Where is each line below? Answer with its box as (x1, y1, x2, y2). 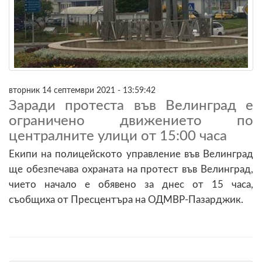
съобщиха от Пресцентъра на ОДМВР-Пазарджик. (9, 194, 243, 205)
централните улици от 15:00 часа (9, 129, 227, 143)
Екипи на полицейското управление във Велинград (9, 149, 253, 159)
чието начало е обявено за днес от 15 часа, (9, 179, 253, 189)
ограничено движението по (9, 113, 253, 128)
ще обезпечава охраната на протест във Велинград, (9, 164, 253, 174)
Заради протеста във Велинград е (9, 98, 253, 113)
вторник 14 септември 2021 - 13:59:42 (9, 85, 156, 95)
